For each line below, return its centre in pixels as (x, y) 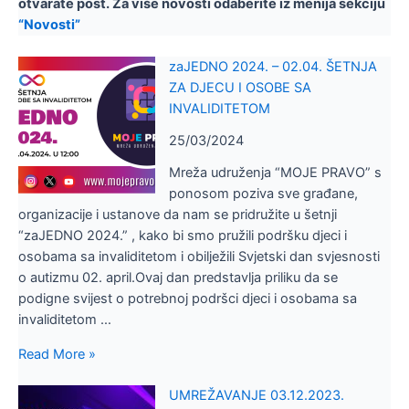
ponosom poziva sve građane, (263, 194)
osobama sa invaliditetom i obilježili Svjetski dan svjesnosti (199, 257)
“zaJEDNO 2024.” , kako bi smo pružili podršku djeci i (183, 236)
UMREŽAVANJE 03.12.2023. (256, 396)
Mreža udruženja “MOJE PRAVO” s (275, 173)
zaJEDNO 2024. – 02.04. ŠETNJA (273, 67)
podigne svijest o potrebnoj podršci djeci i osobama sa (188, 299)
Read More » (57, 355)
